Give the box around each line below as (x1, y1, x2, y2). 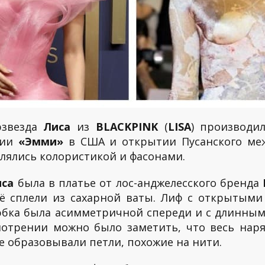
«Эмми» (18, 134, 64, 148)
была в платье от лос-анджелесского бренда (14, 176, 263, 190)
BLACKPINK (95, 119, 158, 134)
